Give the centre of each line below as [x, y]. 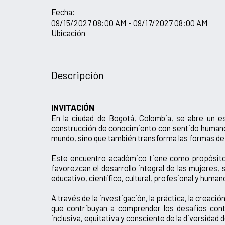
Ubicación [68, 32]
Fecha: [63, 11]
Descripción [78, 75]
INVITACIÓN [73, 107]
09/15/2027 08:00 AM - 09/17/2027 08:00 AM [130, 22]
